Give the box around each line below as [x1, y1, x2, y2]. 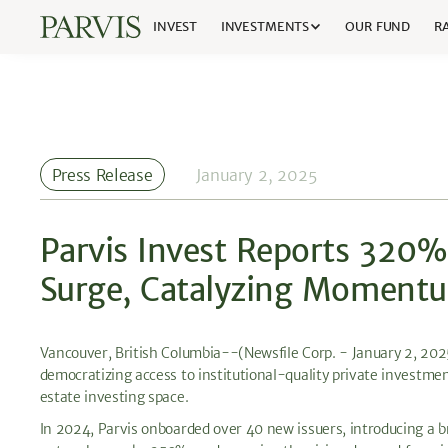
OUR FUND [345, 18, 411, 34]
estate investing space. [39, 387, 189, 406]
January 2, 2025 [196, 164, 317, 185]
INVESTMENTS [220, 18, 310, 34]
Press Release [51, 164, 153, 185]
